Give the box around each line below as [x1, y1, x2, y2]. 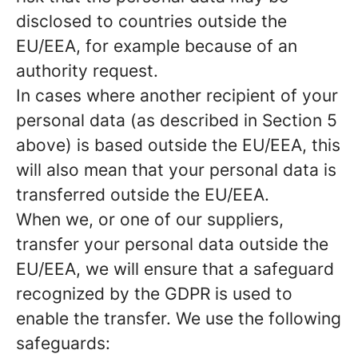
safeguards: [16, 333, 110, 353]
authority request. [16, 61, 158, 81]
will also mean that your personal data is [16, 160, 336, 180]
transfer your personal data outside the [16, 234, 328, 254]
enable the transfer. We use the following [16, 308, 341, 328]
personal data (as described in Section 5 [16, 110, 337, 130]
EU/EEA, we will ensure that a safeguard [16, 259, 334, 279]
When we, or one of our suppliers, [16, 209, 284, 229]
